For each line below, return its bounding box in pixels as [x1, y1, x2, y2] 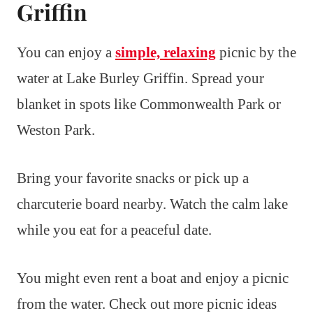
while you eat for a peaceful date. [17, 221, 212, 238]
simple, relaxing [115, 43, 216, 61]
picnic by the [216, 43, 296, 61]
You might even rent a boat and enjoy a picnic [17, 269, 289, 286]
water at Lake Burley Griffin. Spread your [17, 69, 264, 87]
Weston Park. [17, 121, 95, 138]
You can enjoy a [17, 43, 115, 61]
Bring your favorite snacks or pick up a [17, 169, 249, 187]
